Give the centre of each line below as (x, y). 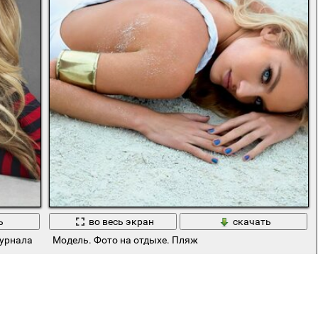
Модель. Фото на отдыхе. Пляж (125, 240)
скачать (252, 222)
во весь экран (121, 222)
